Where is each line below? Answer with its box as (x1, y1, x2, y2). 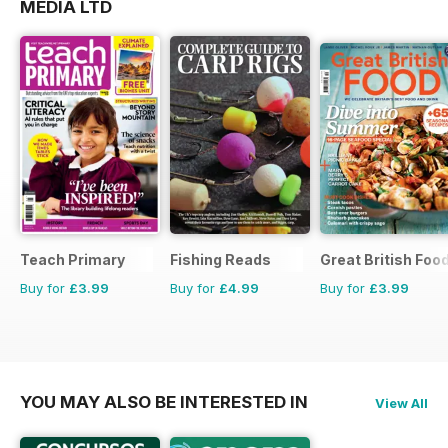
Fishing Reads (170, 250, 271, 268)
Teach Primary (20, 250, 125, 268)
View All (375, 394, 428, 411)
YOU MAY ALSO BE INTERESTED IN (20, 391, 308, 412)
